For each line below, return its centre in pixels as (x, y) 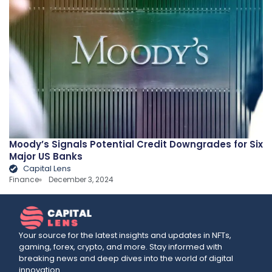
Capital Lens (47, 169)
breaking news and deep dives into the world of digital (126, 258)
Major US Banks (46, 157)
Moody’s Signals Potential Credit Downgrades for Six (136, 144)
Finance (24, 180)
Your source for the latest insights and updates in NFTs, (125, 235)
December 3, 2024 (81, 180)
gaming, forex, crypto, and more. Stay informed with (121, 246)
